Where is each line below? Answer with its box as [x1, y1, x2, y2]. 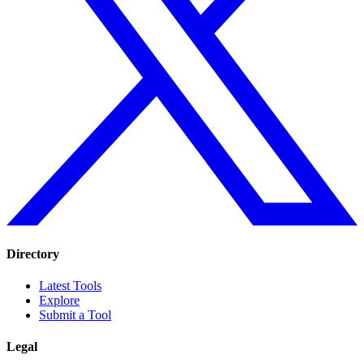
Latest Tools [39, 278, 102, 292]
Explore [39, 292, 80, 307]
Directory [6, 246, 59, 261]
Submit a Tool [39, 307, 111, 322]
